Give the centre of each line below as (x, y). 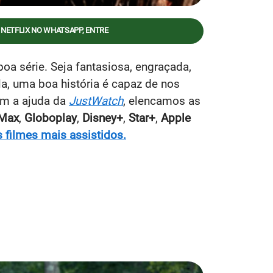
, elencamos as (162, 101)
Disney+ (103, 118)
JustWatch (96, 101)
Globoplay (51, 118)
